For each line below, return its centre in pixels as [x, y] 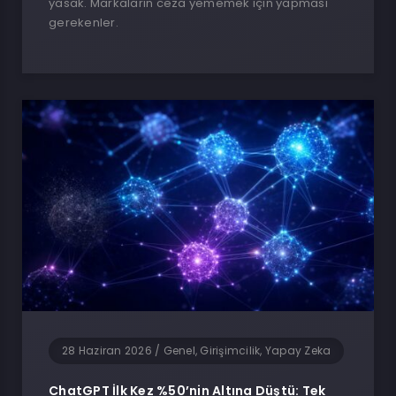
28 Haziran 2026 [107, 350]
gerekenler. [84, 23]
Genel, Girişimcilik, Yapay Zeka [247, 350]
